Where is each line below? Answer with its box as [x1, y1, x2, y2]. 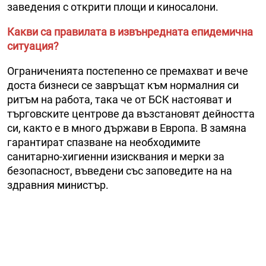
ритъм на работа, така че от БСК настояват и [7, 93, 232, 106]
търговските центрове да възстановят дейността [7, 107, 255, 121]
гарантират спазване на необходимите [7, 136, 201, 149]
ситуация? [7, 40, 59, 53]
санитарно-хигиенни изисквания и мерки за [7, 150, 224, 163]
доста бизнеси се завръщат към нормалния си [7, 79, 239, 92]
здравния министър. [7, 179, 109, 192]
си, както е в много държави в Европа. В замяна [7, 122, 246, 135]
